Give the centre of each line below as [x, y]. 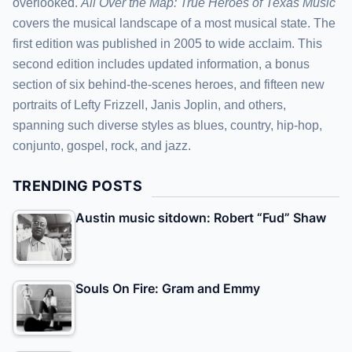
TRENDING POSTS [78, 185]
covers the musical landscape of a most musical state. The [174, 23]
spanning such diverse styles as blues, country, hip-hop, [167, 125]
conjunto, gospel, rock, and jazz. [102, 145]
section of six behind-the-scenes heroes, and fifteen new [169, 84]
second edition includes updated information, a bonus [161, 64]
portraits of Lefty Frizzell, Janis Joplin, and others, [149, 104]
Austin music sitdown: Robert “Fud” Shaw [201, 217]
